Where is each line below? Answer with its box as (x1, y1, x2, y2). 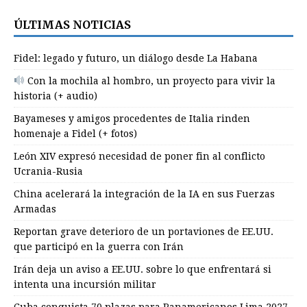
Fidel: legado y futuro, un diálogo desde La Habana (14, 52, 258, 64)
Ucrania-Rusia (14, 165, 83, 177)
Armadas (14, 203, 56, 214)
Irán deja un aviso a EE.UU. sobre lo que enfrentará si (14, 263, 271, 275)
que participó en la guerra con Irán (14, 241, 184, 252)
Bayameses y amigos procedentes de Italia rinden (14, 112, 250, 124)
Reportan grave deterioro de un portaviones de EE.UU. (14, 225, 273, 237)
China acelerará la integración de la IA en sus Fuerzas (14, 188, 275, 199)
